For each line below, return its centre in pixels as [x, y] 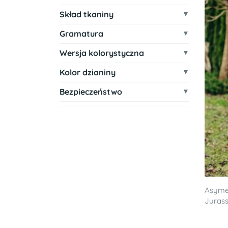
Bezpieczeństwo [91, 92]
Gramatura [81, 34]
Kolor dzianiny [88, 72]
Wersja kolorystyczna [102, 53]
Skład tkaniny [87, 14]
